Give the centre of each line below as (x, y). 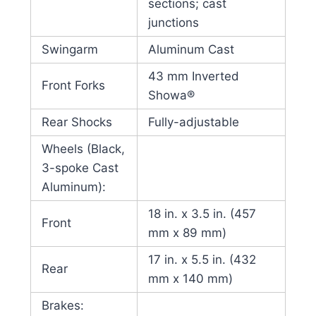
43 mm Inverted (193, 77)
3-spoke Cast (80, 168)
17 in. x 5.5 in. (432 (202, 260)
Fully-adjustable (193, 122)
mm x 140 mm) (190, 279)
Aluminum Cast (191, 50)
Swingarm (69, 50)
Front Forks (73, 86)
